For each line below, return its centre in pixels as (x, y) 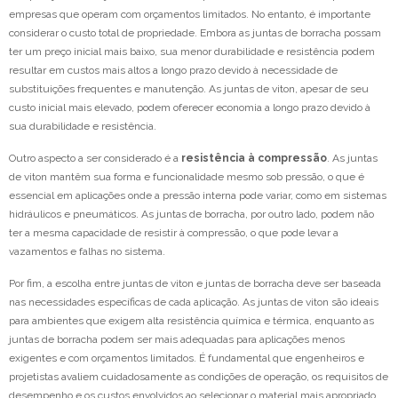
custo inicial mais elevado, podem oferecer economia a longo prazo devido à (190, 108)
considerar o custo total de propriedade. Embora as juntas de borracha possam (195, 33)
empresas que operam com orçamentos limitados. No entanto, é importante (190, 15)
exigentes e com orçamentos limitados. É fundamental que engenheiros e (187, 358)
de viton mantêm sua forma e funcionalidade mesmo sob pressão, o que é (187, 177)
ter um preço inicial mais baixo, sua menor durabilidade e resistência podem (192, 52)
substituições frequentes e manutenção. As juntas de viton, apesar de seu (189, 89)
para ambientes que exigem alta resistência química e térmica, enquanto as (191, 321)
